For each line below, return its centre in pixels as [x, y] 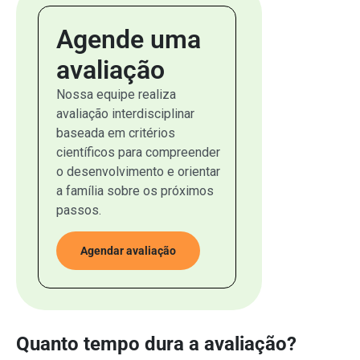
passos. [79, 210]
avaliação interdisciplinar [125, 113]
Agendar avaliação [128, 251]
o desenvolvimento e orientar [138, 171]
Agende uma [129, 39]
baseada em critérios [116, 133]
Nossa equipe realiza [116, 94]
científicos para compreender [138, 152]
